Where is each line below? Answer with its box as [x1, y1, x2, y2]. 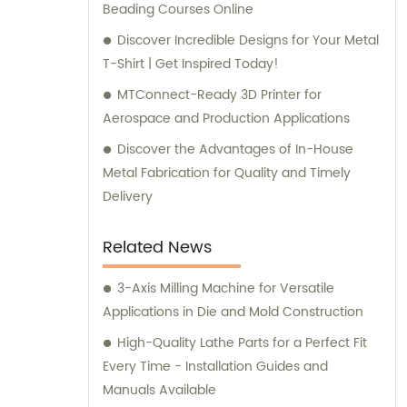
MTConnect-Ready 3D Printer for [117, 84, 322, 106]
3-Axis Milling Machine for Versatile [117, 278, 334, 300]
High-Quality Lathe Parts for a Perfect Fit [117, 333, 367, 354]
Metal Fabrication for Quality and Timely [103, 163, 351, 184]
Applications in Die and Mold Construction [103, 302, 363, 323]
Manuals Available [103, 380, 216, 402]
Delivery [103, 186, 153, 208]
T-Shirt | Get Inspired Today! [103, 54, 279, 75]
